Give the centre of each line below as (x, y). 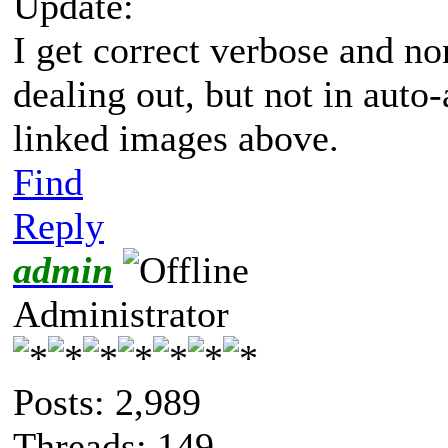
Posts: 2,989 (107, 401)
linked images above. (176, 137)
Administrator (121, 313)
